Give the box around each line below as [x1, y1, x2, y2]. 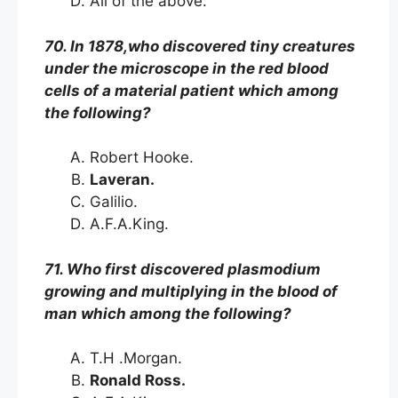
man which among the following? [44, 304, 291, 322]
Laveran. [90, 171, 162, 188]
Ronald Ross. [90, 371, 193, 389]
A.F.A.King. [90, 215, 173, 233]
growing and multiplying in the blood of [44, 282, 338, 300]
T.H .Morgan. [90, 349, 187, 367]
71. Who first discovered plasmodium [44, 259, 321, 278]
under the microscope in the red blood [44, 59, 329, 77]
